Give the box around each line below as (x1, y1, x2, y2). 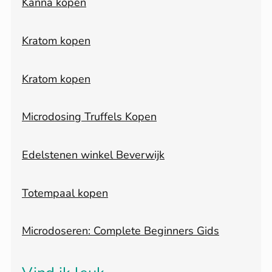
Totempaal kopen (22, 185, 108, 200)
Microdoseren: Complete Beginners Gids (22, 223, 219, 239)
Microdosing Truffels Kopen (22, 109, 157, 124)
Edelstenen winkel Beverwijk (22, 147, 165, 162)
